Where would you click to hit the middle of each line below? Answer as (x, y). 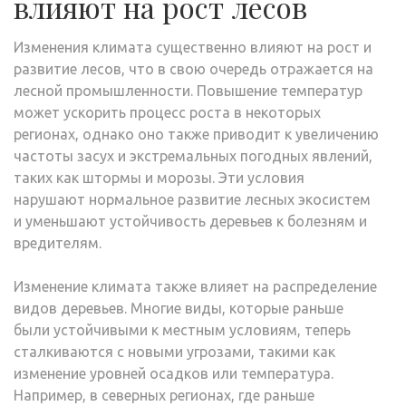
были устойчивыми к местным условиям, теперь (182, 329)
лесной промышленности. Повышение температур (188, 90)
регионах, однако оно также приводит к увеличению (196, 134)
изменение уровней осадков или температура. (174, 373)
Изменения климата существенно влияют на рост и (193, 47)
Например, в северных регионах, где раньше (164, 395)
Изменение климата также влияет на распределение (195, 286)
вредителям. (58, 242)
